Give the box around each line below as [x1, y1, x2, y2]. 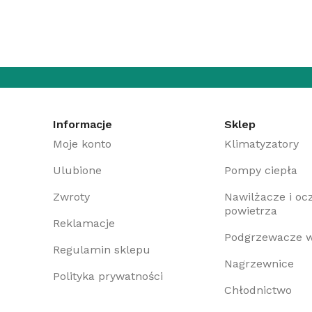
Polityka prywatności [53, 269, 164, 283]
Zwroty [53, 189, 91, 203]
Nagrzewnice [224, 256, 295, 270]
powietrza [224, 203, 278, 217]
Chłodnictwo [224, 283, 292, 297]
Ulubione [53, 163, 102, 177]
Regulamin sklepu [53, 242, 151, 256]
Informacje [53, 117, 113, 131]
